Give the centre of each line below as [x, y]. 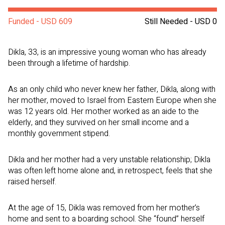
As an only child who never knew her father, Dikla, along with [112, 90]
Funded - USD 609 [40, 22]
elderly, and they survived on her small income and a [98, 123]
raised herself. [32, 182]
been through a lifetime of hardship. [69, 64]
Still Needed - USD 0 [181, 22]
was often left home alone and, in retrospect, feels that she [110, 171]
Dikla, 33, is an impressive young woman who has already [107, 52]
